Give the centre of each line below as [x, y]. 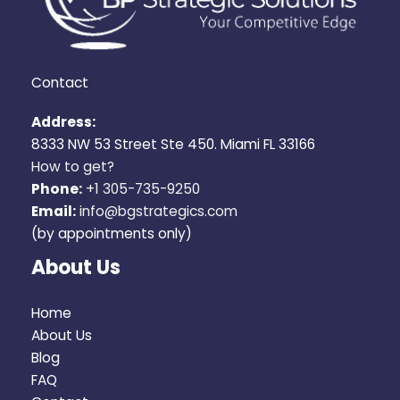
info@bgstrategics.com [158, 211]
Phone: [57, 188]
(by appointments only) [112, 233]
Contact [60, 82]
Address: [63, 121]
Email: [54, 211]
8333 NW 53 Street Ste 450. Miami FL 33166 [173, 144]
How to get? [73, 166]
